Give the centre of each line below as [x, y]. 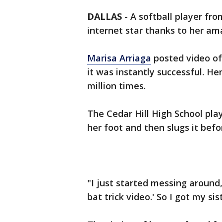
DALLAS [105, 16]
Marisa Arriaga [119, 58]
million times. [116, 86]
